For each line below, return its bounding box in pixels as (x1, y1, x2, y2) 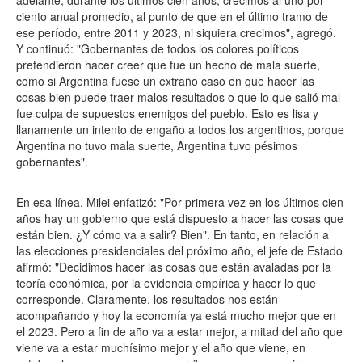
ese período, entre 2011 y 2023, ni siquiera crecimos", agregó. (16, 24, 336, 40)
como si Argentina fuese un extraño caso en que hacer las (16, 73, 314, 89)
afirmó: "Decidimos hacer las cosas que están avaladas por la (16, 259, 331, 275)
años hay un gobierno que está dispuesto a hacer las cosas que (16, 210, 343, 226)
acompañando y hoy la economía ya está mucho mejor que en (16, 307, 336, 323)
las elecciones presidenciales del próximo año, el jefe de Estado (16, 242, 343, 259)
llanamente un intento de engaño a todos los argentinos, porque (16, 121, 344, 137)
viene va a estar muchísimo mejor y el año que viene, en (16, 339, 305, 356)
